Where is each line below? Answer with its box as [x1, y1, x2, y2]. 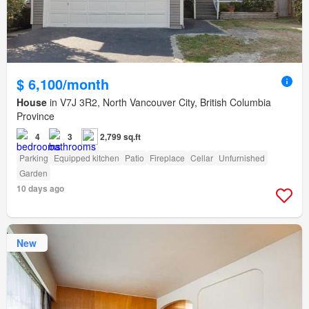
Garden [19, 167, 48, 179]
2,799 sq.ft [100, 130, 141, 143]
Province [17, 109, 54, 123]
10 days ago [17, 182, 64, 195]
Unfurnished [219, 152, 265, 164]
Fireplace [150, 152, 185, 164]
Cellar [190, 152, 213, 164]
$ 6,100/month [17, 74, 109, 94]
